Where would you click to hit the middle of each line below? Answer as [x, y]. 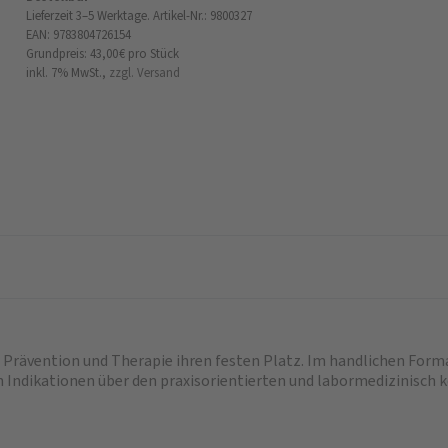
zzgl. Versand [144, 72]
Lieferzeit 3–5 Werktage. [88, 15]
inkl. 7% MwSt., [66, 72]
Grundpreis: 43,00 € [75, 53]
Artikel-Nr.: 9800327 [202, 15]
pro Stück [153, 53]
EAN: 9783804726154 [78, 34]
